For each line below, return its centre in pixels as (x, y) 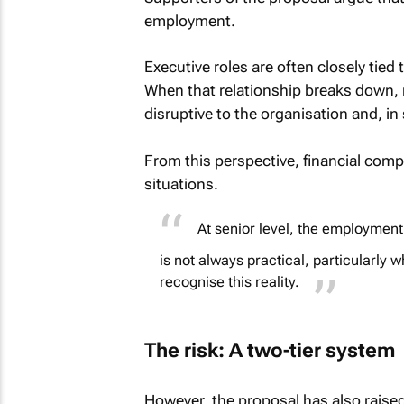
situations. (181, 184)
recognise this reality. (229, 281)
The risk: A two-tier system (269, 350)
